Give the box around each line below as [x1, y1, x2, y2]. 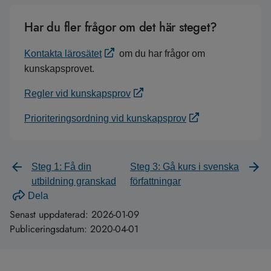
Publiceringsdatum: [10, 222, 90, 236]
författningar [130, 176, 181, 186]
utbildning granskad [31, 176, 116, 186]
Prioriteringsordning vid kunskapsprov [24, 113, 186, 123]
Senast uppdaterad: [10, 207, 91, 221]
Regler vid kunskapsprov [24, 88, 131, 99]
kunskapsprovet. [24, 64, 94, 74]
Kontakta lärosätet [24, 48, 102, 59]
